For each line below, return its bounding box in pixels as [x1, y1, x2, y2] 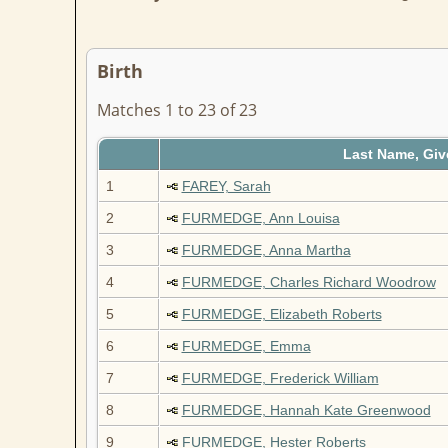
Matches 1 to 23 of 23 [96, 99, 257, 122]
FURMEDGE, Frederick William [181, 370, 379, 387]
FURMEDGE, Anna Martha [181, 242, 351, 259]
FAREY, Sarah [181, 178, 271, 195]
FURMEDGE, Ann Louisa [181, 210, 340, 227]
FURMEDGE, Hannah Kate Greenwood [181, 402, 431, 419]
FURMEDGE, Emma [181, 338, 311, 355]
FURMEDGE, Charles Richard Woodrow [181, 274, 436, 291]
